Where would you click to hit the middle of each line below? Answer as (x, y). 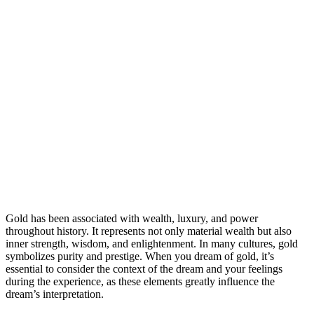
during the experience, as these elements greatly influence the (140, 281)
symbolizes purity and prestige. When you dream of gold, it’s (140, 256)
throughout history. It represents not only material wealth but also (149, 231)
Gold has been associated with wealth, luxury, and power (132, 218)
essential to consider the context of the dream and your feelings (144, 268)
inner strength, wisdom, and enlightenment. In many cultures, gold (152, 243)
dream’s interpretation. (55, 294)
